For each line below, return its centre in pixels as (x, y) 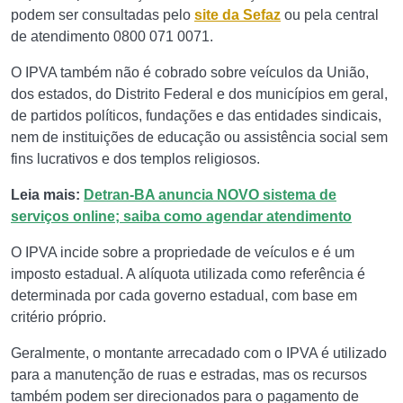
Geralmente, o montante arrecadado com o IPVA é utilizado (199, 353)
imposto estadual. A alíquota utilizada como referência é (188, 274)
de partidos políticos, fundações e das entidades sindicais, (196, 116)
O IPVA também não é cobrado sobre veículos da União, (190, 72)
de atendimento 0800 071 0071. (112, 36)
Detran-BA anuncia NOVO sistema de (210, 195)
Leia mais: (47, 195)
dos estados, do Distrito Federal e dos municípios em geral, (199, 94)
